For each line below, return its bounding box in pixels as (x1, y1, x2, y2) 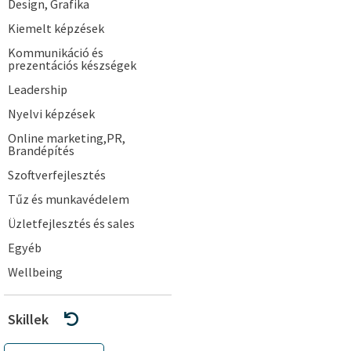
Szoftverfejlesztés (8, 167, 106, 183)
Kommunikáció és (8, 45, 103, 60)
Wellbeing (8, 264, 63, 280)
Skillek (8, 310, 49, 328)
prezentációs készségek (8, 57, 136, 73)
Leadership (8, 81, 67, 97)
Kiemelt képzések (8, 20, 104, 36)
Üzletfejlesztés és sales (8, 215, 135, 231)
